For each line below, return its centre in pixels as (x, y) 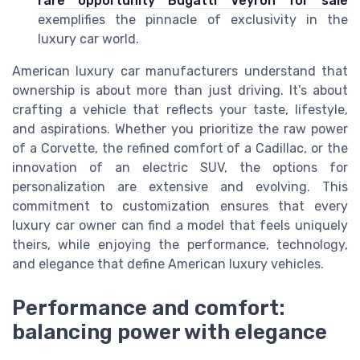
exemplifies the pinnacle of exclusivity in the (193, 20)
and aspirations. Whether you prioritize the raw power (180, 129)
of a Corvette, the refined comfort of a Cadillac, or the (180, 149)
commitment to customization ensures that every (180, 207)
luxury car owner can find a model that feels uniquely (180, 226)
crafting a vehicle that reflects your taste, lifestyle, (180, 110)
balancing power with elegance (170, 331)
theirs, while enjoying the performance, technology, (180, 245)
